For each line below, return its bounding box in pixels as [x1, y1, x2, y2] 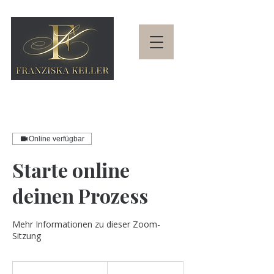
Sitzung [12, 230, 41, 242]
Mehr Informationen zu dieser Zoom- [12, 218, 160, 230]
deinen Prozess [12, 182, 148, 209]
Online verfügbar [29, 135, 84, 143]
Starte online [12, 157, 130, 183]
